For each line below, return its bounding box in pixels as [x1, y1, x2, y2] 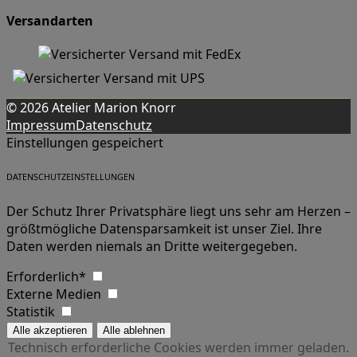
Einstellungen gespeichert [6, 134, 163, 152]
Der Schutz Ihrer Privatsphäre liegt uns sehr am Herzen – [6, 202, 351, 221]
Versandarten [6, 12, 93, 30]
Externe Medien [6, 285, 104, 304]
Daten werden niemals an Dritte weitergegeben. [6, 237, 297, 256]
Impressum [6, 116, 76, 135]
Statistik [6, 303, 58, 321]
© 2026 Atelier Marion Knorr [6, 99, 176, 117]
